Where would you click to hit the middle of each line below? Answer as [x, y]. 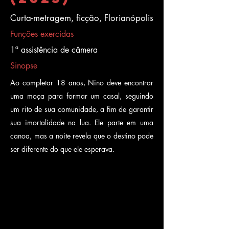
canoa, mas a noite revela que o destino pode [82, 136]
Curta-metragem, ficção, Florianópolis [82, 18]
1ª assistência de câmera [54, 50]
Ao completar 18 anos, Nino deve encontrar [82, 83]
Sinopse [24, 66]
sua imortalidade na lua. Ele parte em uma [82, 122]
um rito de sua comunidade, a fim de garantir [82, 109]
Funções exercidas [42, 34]
